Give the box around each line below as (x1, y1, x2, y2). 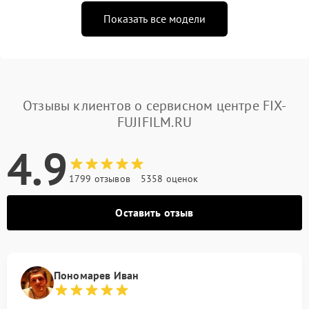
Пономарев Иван (54, 268, 139, 282)
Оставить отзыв (115, 205, 194, 219)
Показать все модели (103, 11, 206, 26)
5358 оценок (140, 172, 199, 185)
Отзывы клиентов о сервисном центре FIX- (23, 96, 286, 114)
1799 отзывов (69, 172, 130, 185)
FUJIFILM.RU (117, 112, 192, 131)
